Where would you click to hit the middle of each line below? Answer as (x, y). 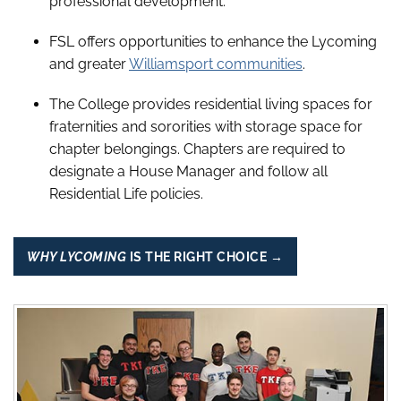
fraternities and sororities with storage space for (206, 126)
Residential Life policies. (126, 193)
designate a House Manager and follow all (188, 171)
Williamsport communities (216, 64)
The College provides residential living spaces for (211, 104)
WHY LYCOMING (77, 257)
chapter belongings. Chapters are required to (197, 149)
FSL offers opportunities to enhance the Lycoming (213, 41)
